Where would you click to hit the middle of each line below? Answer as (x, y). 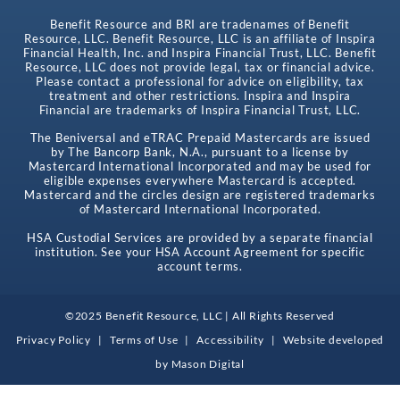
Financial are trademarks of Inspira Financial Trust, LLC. (200, 110)
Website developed (333, 339)
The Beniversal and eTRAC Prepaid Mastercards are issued (200, 137)
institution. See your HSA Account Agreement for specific (200, 251)
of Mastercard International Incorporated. (200, 208)
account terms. (200, 266)
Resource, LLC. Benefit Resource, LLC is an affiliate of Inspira (200, 39)
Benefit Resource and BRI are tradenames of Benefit (200, 25)
